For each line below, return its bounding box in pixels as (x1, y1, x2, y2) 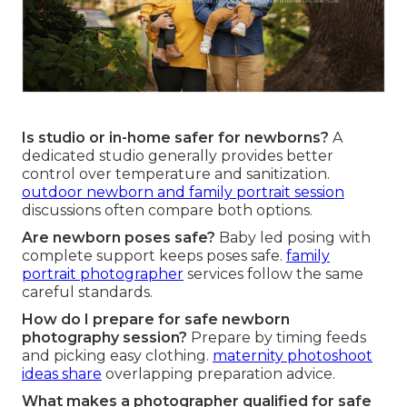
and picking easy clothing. (22, 346, 213, 364)
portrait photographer (22, 264, 184, 283)
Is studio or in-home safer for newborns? (22, 128, 329, 146)
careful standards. (22, 283, 153, 301)
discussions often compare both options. (22, 201, 313, 219)
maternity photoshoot (213, 346, 372, 364)
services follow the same (184, 264, 363, 283)
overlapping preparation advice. (102, 364, 335, 382)
